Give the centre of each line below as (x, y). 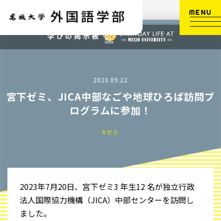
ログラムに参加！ (110, 110)
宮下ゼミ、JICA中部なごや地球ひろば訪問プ (110, 96)
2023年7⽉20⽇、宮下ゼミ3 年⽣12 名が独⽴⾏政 (107, 186)
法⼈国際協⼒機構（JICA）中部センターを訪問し (107, 200)
